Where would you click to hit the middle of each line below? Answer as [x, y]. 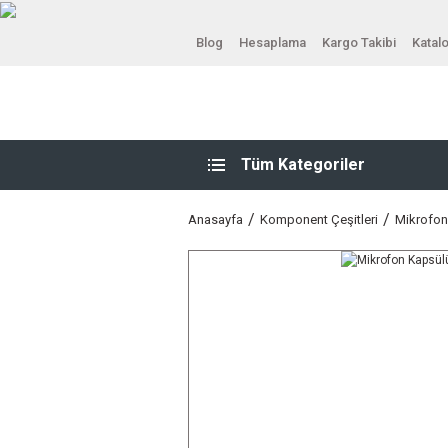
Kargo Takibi [359, 42]
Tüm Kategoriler [303, 164]
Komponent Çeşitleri [319, 219]
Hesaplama [272, 42]
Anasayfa [215, 219]
